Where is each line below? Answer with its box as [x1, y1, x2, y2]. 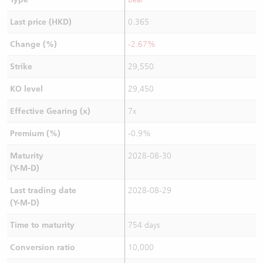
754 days [127, 220, 160, 230]
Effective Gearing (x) [9, 106, 90, 116]
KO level [9, 84, 43, 94]
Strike [9, 62, 32, 72]
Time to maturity [9, 220, 75, 230]
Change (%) [9, 39, 57, 49]
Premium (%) [9, 129, 60, 139]
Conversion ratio [9, 242, 75, 252]
